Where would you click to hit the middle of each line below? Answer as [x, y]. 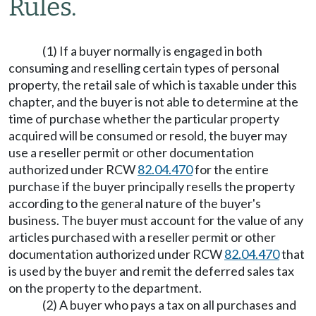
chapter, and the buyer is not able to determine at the [153, 102]
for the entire [231, 169]
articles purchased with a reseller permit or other [142, 237]
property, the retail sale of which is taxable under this [153, 85]
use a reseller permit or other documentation [131, 152]
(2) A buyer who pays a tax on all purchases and [169, 305]
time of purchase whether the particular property [144, 119]
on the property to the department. [105, 288]
